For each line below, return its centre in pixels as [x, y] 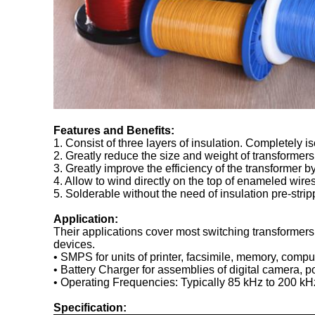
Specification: [90, 307]
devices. [74, 244]
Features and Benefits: [114, 130]
